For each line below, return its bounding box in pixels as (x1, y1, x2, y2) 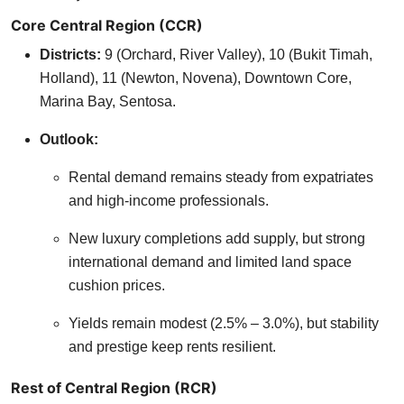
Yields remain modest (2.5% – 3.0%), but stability (69, 315, 379, 331)
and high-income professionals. (69, 192, 269, 208)
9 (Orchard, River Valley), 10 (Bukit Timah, (101, 46, 372, 62)
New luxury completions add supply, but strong (69, 230, 365, 246)
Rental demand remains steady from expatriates (69, 169, 373, 185)
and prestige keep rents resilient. (69, 338, 276, 354)
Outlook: (40, 131, 98, 147)
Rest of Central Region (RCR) (11, 378, 217, 397)
